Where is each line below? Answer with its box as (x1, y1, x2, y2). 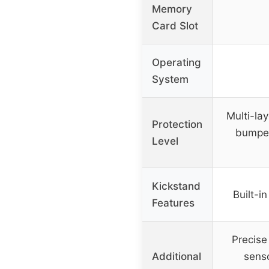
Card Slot (152, 19, 198, 32)
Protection (152, 118, 202, 130)
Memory (152, 2, 192, 15)
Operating (152, 56, 201, 68)
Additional (152, 250, 201, 262)
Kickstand (152, 180, 201, 192)
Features (152, 196, 195, 209)
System (152, 73, 189, 85)
